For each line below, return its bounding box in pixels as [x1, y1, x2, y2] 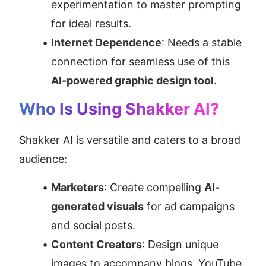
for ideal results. [51, 17, 131, 30]
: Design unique [142, 237, 218, 251]
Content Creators [51, 237, 142, 251]
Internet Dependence [51, 36, 161, 49]
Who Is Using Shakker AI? [19, 99, 219, 119]
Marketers [51, 180, 104, 194]
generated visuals [51, 199, 144, 213]
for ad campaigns [144, 199, 235, 213]
